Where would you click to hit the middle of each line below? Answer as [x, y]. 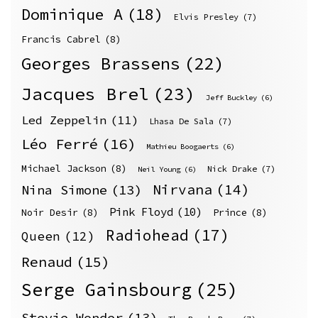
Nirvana [182, 190]
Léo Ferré [60, 144]
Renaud [47, 262]
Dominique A [72, 15]
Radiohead [147, 236]
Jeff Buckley [231, 98]
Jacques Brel [85, 94]
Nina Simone [64, 190]
